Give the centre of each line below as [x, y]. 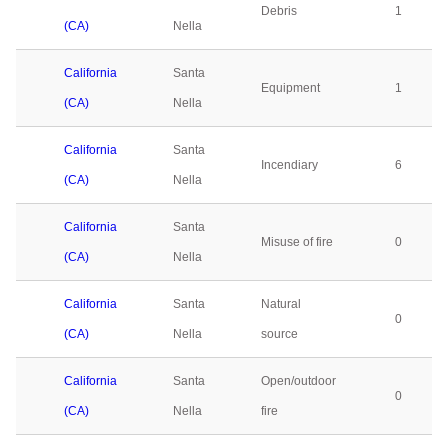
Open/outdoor [298, 381]
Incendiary [289, 165]
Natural [281, 304]
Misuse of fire [297, 242]
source [279, 334]
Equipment [290, 88]
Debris [279, 11]
